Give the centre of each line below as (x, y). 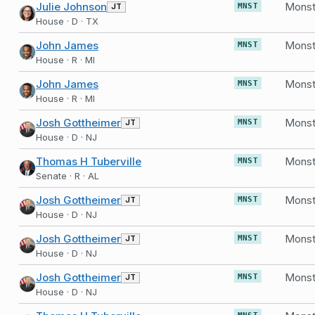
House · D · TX (67, 21)
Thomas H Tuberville (89, 161)
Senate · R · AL (67, 176)
